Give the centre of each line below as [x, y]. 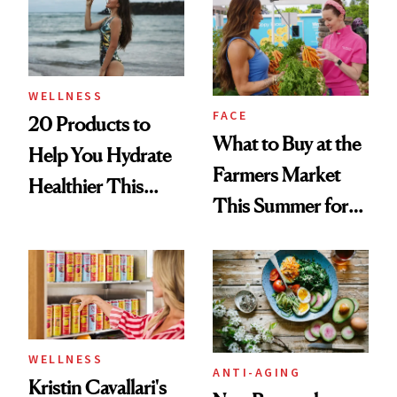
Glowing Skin [266, 237]
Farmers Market [276, 175]
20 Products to [89, 124]
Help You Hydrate [100, 155]
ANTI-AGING [257, 372]
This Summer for [280, 206]
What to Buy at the [287, 144]
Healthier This [86, 186]
